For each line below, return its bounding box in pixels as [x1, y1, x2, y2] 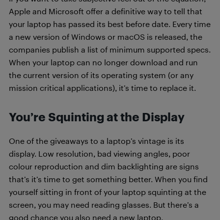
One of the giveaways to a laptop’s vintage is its [9, 136, 184, 145]
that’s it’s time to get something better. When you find [9, 174, 208, 184]
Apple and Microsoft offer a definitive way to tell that [9, 6, 202, 16]
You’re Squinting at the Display [9, 110, 185, 124]
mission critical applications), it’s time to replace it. [9, 82, 196, 92]
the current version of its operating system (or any [9, 70, 193, 80]
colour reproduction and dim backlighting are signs [9, 161, 199, 171]
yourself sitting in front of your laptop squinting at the [9, 187, 206, 196]
